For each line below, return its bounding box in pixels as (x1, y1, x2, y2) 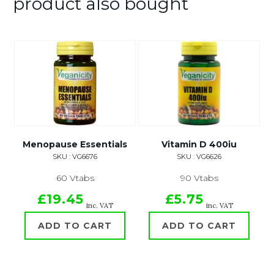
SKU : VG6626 (177, 152, 221, 161)
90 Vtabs (180, 172, 218, 183)
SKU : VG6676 (53, 152, 97, 161)
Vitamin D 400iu (161, 139, 237, 150)
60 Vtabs (56, 172, 94, 183)
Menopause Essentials (23, 139, 127, 150)
